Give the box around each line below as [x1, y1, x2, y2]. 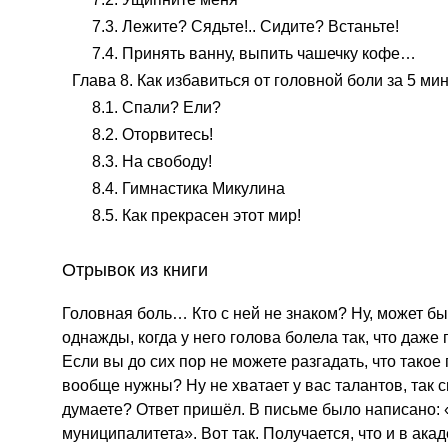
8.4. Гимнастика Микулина [92, 180, 285, 197]
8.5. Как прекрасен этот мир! [92, 207, 301, 224]
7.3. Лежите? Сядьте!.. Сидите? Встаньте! [92, 18, 399, 35]
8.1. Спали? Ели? [92, 99, 221, 116]
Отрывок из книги [62, 260, 208, 280]
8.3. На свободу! [92, 153, 212, 170]
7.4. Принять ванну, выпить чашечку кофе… [92, 45, 416, 62]
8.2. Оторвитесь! [92, 126, 213, 143]
